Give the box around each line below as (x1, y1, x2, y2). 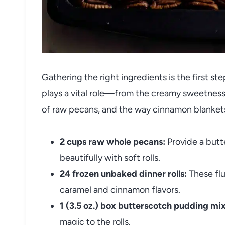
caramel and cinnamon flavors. (60, 184, 180, 195)
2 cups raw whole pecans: (60, 136, 165, 147)
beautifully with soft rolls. (60, 152, 160, 163)
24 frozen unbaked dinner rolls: (60, 168, 187, 179)
